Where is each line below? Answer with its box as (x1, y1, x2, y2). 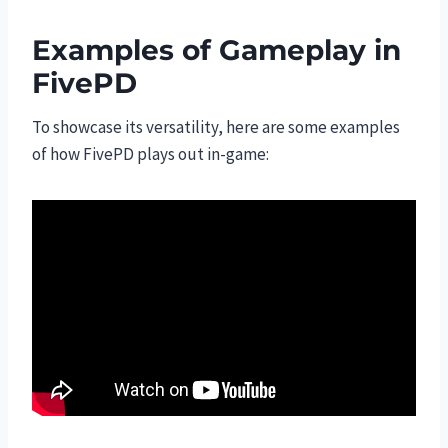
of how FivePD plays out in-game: (32, 142, 269, 165)
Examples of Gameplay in (32, 32, 401, 67)
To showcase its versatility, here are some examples (32, 115, 400, 138)
